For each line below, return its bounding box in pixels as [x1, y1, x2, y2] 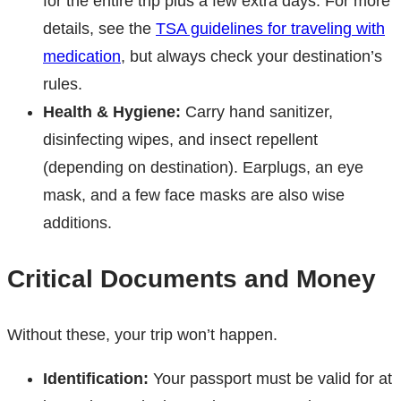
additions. [43, 214, 112, 233]
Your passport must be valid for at [149, 370, 392, 388]
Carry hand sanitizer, [181, 103, 333, 122]
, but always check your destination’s [121, 47, 382, 66]
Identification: [43, 370, 149, 388]
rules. [43, 75, 82, 94]
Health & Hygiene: [43, 103, 181, 122]
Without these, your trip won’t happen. [7, 326, 277, 345]
